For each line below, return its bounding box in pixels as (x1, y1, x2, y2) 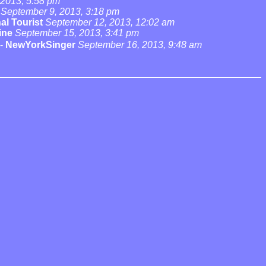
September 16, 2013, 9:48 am (78, 40, 202, 50)
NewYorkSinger (5, 40, 75, 50)
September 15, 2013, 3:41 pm (15, 28, 139, 38)
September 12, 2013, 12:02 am (45, 17, 175, 27)
